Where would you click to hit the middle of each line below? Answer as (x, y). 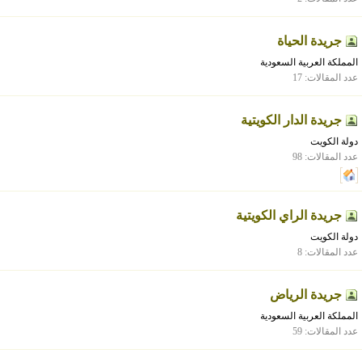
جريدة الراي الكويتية (289, 215)
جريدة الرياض (306, 295)
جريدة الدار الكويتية (291, 120)
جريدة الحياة (309, 41)
